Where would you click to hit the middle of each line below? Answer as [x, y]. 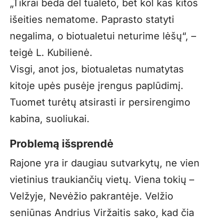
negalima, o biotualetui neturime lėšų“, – [103, 36]
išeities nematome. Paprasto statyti [92, 20]
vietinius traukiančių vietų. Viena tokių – [102, 180]
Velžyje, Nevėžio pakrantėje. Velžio [91, 196]
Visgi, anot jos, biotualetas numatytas [97, 69]
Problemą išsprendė [62, 144]
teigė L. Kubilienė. [51, 53]
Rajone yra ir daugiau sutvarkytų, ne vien [105, 163]
